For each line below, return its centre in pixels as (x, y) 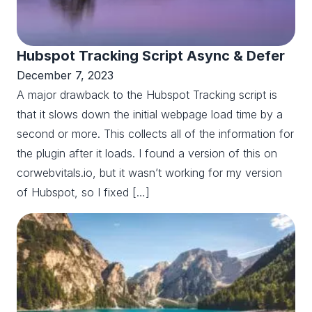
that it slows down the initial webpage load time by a (150, 114)
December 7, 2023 (65, 75)
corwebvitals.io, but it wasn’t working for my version (149, 172)
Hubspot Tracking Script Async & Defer (151, 55)
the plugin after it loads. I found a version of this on (147, 153)
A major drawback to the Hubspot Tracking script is (147, 94)
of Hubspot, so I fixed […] (83, 192)
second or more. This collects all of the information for (155, 133)
